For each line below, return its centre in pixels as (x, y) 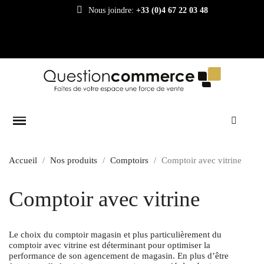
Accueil (23, 160)
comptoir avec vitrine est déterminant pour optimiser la (110, 245)
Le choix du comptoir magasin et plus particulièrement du (115, 234)
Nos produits (74, 160)
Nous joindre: (113, 10)
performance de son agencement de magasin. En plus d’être (119, 255)
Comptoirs (129, 160)
